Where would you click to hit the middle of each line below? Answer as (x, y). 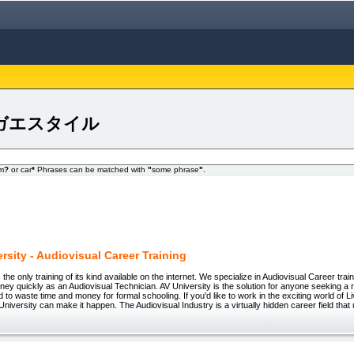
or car (20, 170)
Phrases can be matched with (91, 170)
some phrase (175, 170)
